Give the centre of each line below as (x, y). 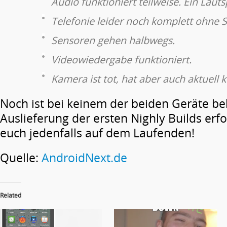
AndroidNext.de (84, 158)
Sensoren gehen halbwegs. (113, 40)
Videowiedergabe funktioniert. (121, 60)
